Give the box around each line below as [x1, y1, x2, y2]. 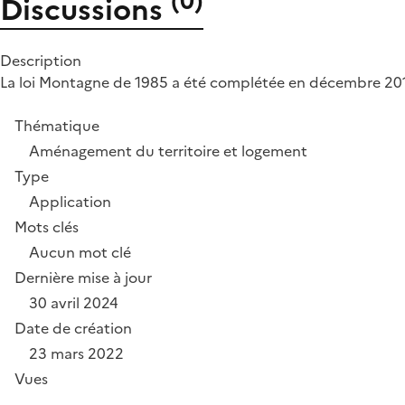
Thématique [14, 114, 99, 137]
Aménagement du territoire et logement [29, 139, 307, 162]
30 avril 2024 [29, 291, 118, 314]
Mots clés [14, 215, 79, 238]
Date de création [14, 316, 132, 339]
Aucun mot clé [29, 240, 131, 263]
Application [29, 190, 111, 212]
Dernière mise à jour [14, 266, 152, 288]
